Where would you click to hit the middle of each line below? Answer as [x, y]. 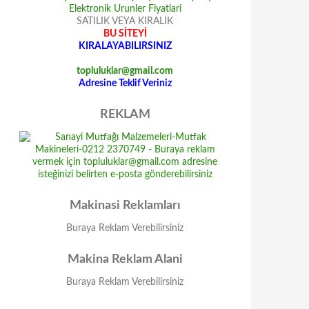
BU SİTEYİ [125, 34]
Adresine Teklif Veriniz [125, 83]
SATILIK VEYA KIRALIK [125, 21]
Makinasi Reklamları [125, 206]
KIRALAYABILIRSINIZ [125, 46]
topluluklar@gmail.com [125, 71]
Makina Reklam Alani [125, 259]
